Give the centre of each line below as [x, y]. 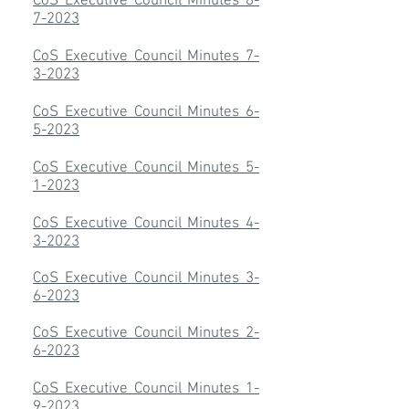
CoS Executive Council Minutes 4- [146, 224]
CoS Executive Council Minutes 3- [146, 278]
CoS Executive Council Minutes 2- [146, 333]
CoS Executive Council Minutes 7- [146, 57]
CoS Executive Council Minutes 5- [146, 168]
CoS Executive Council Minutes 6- [146, 112]
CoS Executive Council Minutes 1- [146, 389]
